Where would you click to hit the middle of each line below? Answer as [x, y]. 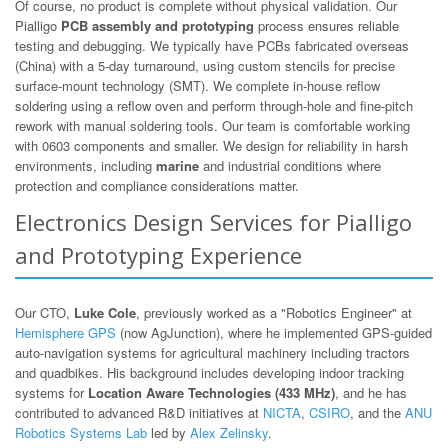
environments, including [85, 165]
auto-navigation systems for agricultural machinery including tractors [212, 352]
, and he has [371, 392]
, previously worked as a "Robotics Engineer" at [274, 312]
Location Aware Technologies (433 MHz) [211, 392]
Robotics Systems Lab [81, 432]
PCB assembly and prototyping [157, 25]
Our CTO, [44, 312]
